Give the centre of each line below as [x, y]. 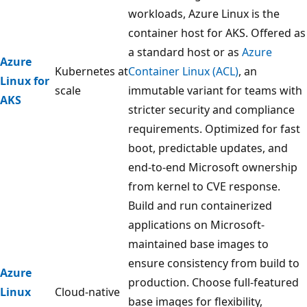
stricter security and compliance [211, 109]
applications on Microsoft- [196, 224]
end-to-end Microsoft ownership [213, 167]
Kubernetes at [91, 71]
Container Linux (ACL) [183, 71]
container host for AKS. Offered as [217, 33]
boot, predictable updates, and [208, 148]
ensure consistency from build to [214, 263]
